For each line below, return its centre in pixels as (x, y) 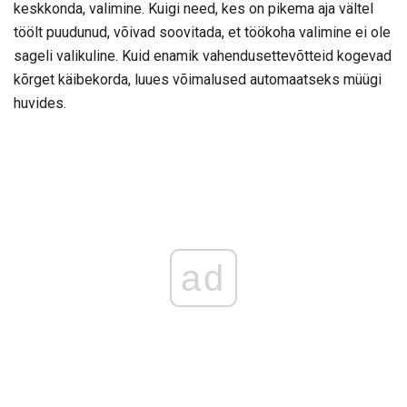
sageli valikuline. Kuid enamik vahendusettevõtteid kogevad (203, 56)
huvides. (40, 104)
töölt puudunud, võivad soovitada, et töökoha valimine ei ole (202, 33)
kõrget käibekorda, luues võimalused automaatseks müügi (198, 80)
